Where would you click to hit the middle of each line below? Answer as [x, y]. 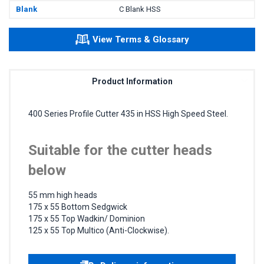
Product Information [132, 81]
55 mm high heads [63, 195]
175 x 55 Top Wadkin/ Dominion [87, 218]
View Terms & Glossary [141, 39]
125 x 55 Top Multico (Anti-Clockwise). [99, 230]
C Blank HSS [140, 9]
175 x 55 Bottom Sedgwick [78, 207]
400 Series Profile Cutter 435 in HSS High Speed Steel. [128, 113]
